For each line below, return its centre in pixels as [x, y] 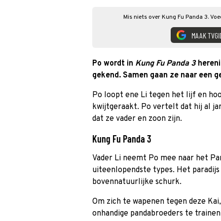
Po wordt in [114, 64]
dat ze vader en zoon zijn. [137, 119]
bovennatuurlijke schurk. [137, 182]
